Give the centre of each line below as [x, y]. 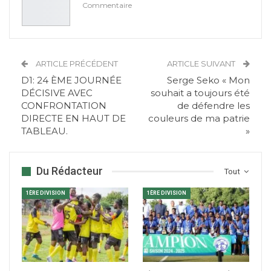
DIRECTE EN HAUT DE [73, 119]
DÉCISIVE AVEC [57, 93]
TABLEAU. [44, 131]
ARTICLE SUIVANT [202, 64]
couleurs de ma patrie [199, 119]
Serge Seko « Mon [208, 80]
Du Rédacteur [70, 171]
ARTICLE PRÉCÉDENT [76, 64]
